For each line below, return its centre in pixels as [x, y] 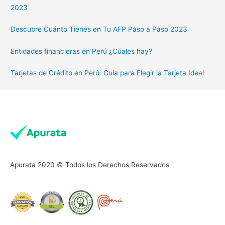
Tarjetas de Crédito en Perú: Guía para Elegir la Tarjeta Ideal [107, 73]
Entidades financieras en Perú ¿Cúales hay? [82, 51]
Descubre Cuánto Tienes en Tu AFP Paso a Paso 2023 [99, 29]
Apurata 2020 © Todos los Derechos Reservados [90, 164]
